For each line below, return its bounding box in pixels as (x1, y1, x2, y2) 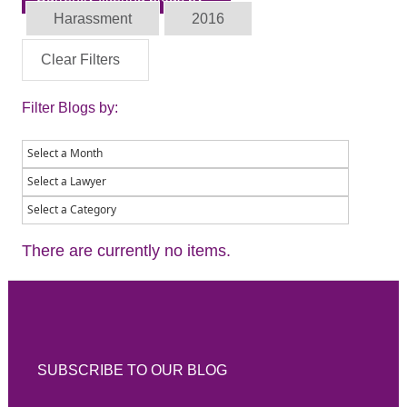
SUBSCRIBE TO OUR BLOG (36, 362, 227, 378)
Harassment (53, 11, 132, 27)
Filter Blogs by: (21, 100, 118, 116)
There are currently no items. (21, 242, 231, 261)
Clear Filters (40, 52, 120, 68)
